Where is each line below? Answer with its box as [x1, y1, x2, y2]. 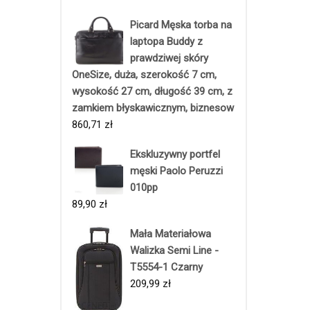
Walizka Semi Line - [130, 244, 219, 257]
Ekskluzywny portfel [130, 147, 220, 161]
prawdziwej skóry [130, 51, 208, 64]
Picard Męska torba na [130, 18, 232, 31]
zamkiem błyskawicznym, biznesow [72, 101, 234, 114]
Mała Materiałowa [130, 227, 211, 240]
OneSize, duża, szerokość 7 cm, [72, 68, 217, 81]
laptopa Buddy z [130, 35, 203, 48]
